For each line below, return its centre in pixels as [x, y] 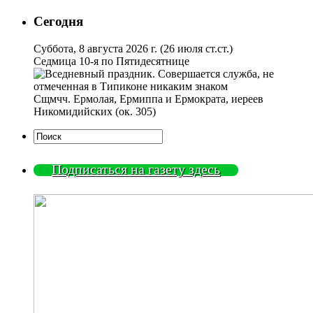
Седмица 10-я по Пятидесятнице [111, 61]
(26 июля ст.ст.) [196, 48]
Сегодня [58, 21]
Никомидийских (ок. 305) [95, 111]
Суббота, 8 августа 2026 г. [97, 48]
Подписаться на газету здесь [136, 169]
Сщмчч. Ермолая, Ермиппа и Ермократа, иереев [148, 99]
